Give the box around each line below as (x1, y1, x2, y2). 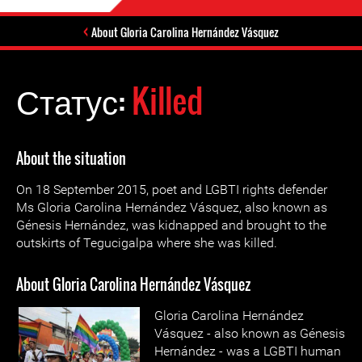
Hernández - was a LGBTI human (154, 343, 341, 359)
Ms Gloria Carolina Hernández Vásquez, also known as (16, 200, 327, 215)
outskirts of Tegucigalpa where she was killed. (16, 235, 277, 250)
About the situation (16, 148, 126, 169)
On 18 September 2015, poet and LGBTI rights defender (16, 182, 327, 197)
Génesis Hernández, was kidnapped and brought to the (16, 217, 326, 233)
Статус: (16, 76, 132, 124)
